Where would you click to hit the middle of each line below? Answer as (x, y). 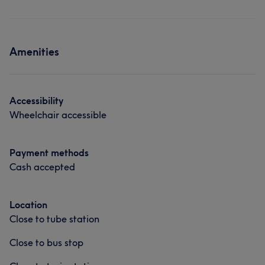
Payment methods (49, 153)
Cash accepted (42, 167)
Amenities (34, 52)
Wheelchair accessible (58, 115)
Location (28, 205)
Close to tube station (54, 219)
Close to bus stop (46, 243)
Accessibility (36, 101)
